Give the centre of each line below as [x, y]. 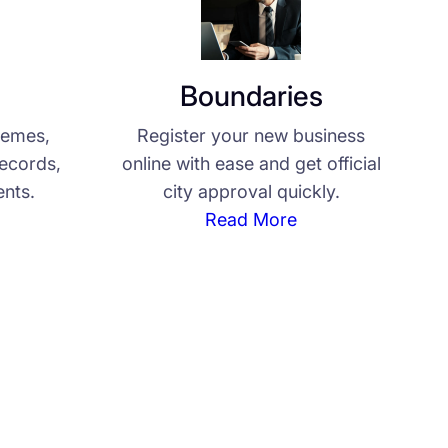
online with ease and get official [251, 164]
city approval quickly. [251, 192]
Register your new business [251, 136]
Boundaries [251, 96]
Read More [251, 220]
